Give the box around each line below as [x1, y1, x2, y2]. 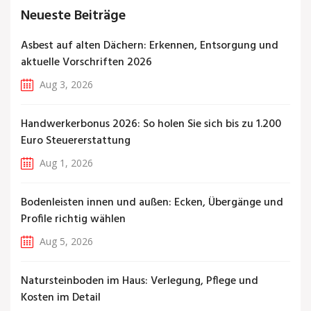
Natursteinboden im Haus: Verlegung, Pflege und [21, 272, 258, 291]
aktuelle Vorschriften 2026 [21, 53, 152, 72]
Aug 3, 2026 [37, 78, 93, 92]
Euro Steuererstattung [21, 132, 131, 151]
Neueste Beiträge [21, 5, 126, 28]
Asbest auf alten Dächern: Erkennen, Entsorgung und [21, 37, 278, 56]
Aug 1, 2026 [37, 156, 93, 170]
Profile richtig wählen [21, 210, 126, 229]
